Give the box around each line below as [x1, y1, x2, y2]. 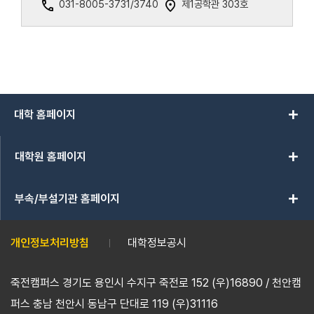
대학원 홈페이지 [15, 150, 86, 163]
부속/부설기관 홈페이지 [15, 192, 120, 205]
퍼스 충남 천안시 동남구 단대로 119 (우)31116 [11, 297, 218, 310]
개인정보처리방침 [11, 236, 89, 250]
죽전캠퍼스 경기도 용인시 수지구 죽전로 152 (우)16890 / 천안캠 [11, 276, 301, 289]
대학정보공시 [128, 236, 186, 250]
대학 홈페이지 [14, 108, 76, 121]
